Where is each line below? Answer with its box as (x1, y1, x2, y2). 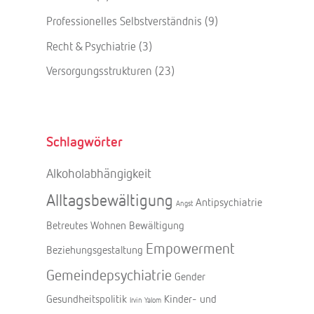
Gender (175, 269, 206, 284)
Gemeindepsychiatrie (46, 266, 172, 285)
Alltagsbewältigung (46, 189, 174, 210)
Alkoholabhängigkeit (46, 165, 152, 182)
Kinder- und (164, 292, 217, 306)
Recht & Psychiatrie (46, 38, 137, 53)
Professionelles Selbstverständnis (46, 13, 203, 28)
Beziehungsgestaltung (46, 243, 144, 257)
